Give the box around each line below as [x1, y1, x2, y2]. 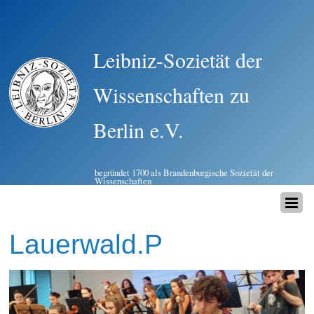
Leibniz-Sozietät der [93, 46, 263, 74]
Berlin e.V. [93, 116, 184, 144]
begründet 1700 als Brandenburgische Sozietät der [95, 166, 274, 179]
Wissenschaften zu [93, 81, 250, 109]
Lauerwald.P [9, 229, 163, 260]
